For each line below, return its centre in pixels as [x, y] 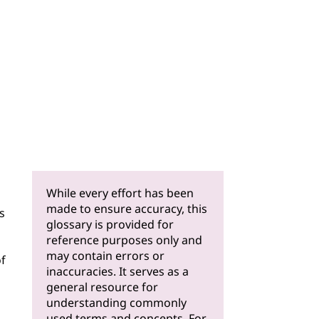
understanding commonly [116, 303]
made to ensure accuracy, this [126, 209]
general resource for [102, 287]
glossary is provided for [110, 224]
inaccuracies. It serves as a [117, 271]
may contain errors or [105, 256]
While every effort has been [120, 193]
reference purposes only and [124, 240]
